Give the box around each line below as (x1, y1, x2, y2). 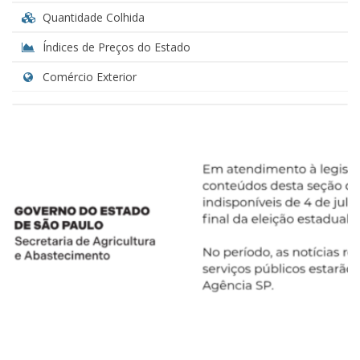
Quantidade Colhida (39, 9, 145, 25)
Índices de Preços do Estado (39, 39, 190, 55)
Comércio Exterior (39, 68, 137, 84)
